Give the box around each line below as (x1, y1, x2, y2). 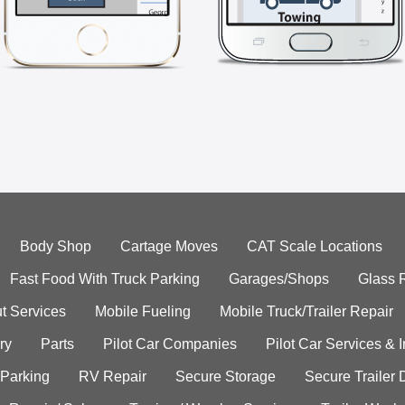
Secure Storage (174, 369, 276, 385)
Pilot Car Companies (102, 336, 237, 353)
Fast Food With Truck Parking (9, 271, 200, 287)
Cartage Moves (120, 239, 218, 255)
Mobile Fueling (95, 304, 191, 320)
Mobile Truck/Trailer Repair (220, 304, 393, 320)
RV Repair (78, 369, 146, 385)
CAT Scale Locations (247, 239, 382, 255)
